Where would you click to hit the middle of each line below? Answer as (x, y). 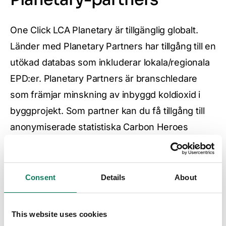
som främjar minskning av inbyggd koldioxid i (105, 95)
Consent (40, 177)
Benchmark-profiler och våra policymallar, (98, 143)
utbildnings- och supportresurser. (82, 159)
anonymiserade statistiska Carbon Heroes (99, 127)
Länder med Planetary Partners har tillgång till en (113, 46)
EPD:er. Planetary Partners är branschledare (104, 79)
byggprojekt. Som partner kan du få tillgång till (107, 111)
